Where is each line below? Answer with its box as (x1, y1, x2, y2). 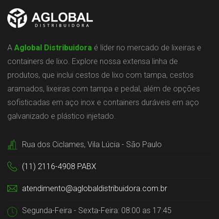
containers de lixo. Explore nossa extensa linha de (7, 57, 178, 66)
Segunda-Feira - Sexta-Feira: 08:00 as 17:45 (22, 206, 172, 216)
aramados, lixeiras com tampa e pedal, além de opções (7, 84, 200, 94)
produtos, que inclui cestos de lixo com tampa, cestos (7, 70, 194, 80)
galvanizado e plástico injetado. (7, 111, 116, 121)
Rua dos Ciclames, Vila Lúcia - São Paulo (22, 140, 162, 150)
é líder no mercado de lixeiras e (92, 43, 201, 53)
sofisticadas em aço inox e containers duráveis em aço (7, 98, 199, 108)
